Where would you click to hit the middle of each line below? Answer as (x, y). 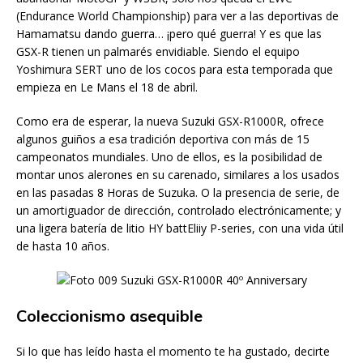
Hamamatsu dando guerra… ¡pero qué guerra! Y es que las (169, 34)
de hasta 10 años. (63, 246)
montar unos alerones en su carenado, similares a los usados (178, 175)
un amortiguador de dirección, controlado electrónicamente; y (179, 210)
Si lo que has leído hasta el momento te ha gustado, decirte (173, 351)
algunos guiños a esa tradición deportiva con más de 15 (163, 139)
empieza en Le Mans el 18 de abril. (107, 87)
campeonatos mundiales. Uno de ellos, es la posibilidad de (169, 157)
